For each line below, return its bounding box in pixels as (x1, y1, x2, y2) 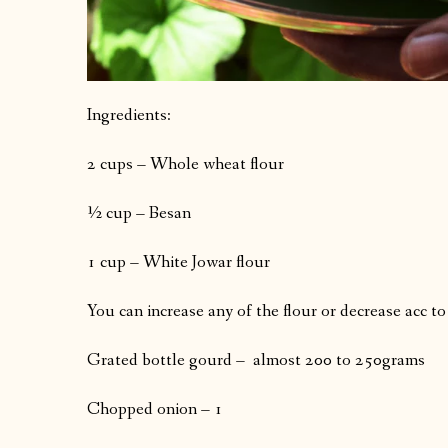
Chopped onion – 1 (87, 398, 223, 422)
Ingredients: (87, 104, 171, 128)
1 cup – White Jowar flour (87, 251, 270, 275)
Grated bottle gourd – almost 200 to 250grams (87, 349, 425, 373)
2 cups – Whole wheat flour (87, 153, 284, 177)
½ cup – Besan (87, 202, 191, 226)
